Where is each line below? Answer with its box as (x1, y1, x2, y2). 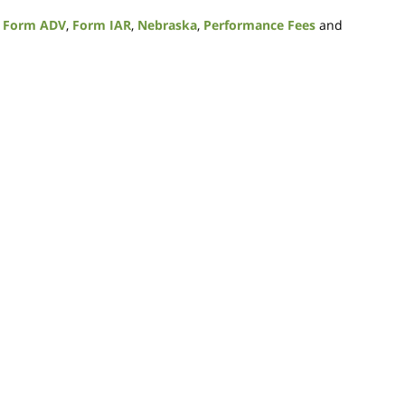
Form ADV (3, 15, 66, 33)
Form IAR (72, 15, 131, 33)
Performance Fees (203, 15, 316, 33)
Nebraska (137, 15, 197, 33)
